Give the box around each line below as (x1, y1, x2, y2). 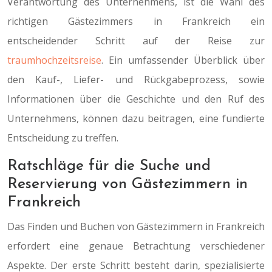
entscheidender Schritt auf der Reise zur (7, 34, 265, 47)
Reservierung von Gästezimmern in (7, 177, 248, 192)
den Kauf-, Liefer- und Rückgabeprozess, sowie (7, 73, 265, 86)
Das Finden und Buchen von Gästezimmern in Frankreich (7, 220, 265, 233)
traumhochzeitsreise (7, 53, 101, 67)
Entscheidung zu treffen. (7, 131, 118, 144)
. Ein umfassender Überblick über (101, 53, 265, 67)
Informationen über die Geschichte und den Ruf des (7, 92, 265, 106)
